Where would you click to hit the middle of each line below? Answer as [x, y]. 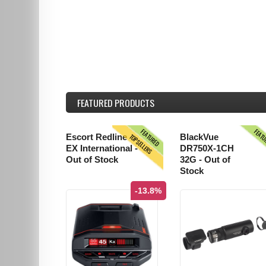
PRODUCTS [134, 103]
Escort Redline [97, 137]
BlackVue [199, 137]
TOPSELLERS [141, 144]
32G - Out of [205, 160]
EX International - [102, 149]
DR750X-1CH [207, 149]
